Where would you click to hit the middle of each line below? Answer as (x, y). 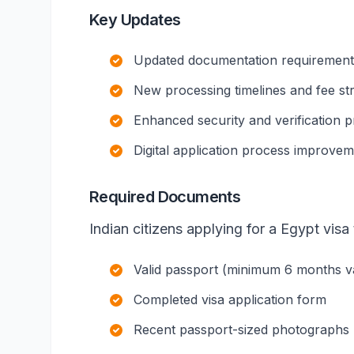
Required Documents (165, 197)
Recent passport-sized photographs (241, 330)
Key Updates (135, 20)
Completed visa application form (230, 299)
